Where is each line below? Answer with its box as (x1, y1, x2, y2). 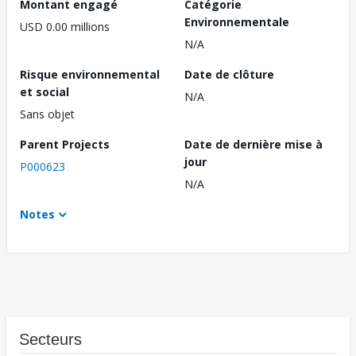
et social (20, 84, 69, 100)
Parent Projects (20, 137, 110, 153)
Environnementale (184, 14, 289, 30)
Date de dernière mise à (184, 137, 323, 153)
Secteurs (19, 331, 82, 349)
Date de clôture (184, 67, 274, 83)
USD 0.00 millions (20, 19, 110, 35)
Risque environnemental (20, 67, 160, 83)
